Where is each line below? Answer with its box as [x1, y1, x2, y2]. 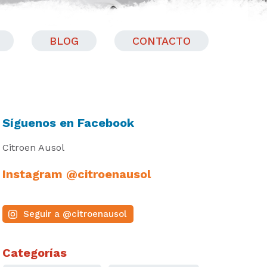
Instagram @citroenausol [2, 167, 151, 181]
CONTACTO [132, 34, 191, 47]
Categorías [2, 246, 67, 260]
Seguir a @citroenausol [23, 209, 126, 219]
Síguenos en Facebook [2, 116, 134, 130]
